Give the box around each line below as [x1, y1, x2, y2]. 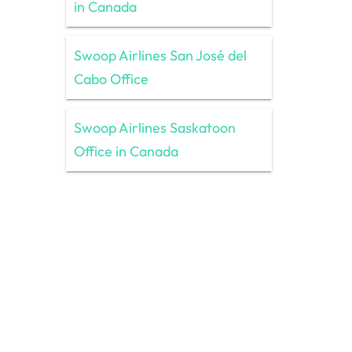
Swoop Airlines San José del [73, 46, 247, 64]
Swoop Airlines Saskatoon [73, 118, 236, 137]
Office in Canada [73, 141, 178, 160]
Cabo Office [73, 69, 148, 88]
